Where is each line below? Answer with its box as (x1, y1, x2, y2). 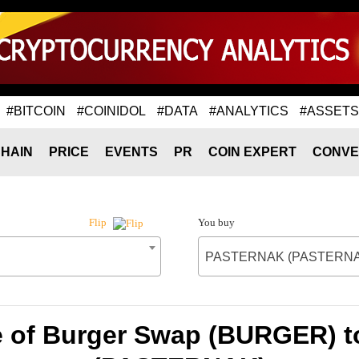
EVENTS (105, 145, 158, 159)
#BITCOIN (6, 103, 66, 118)
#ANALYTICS (209, 103, 288, 118)
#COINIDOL (77, 103, 146, 118)
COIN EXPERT (208, 145, 296, 159)
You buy (197, 216, 235, 228)
